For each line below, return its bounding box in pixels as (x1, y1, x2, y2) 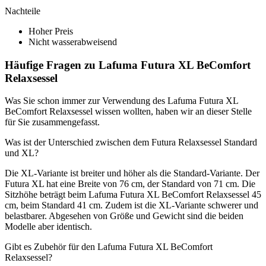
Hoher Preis (28, 26, 73, 37)
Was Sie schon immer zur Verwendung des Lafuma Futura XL (5, 96, 238, 106)
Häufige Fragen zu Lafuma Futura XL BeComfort (5, 58, 251, 71)
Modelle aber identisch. (5, 221, 92, 232)
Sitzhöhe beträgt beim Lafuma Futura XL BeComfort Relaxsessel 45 (5, 189, 261, 200)
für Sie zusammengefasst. (5, 117, 100, 128)
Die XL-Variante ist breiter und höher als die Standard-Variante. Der (5, 168, 259, 179)
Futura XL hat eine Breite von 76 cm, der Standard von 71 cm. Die (5, 179, 255, 189)
